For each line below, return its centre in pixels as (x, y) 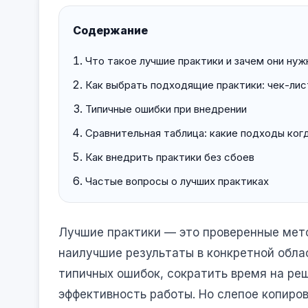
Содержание (110, 30)
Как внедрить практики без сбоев (170, 157)
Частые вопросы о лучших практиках (177, 181)
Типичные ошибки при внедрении (166, 109)
